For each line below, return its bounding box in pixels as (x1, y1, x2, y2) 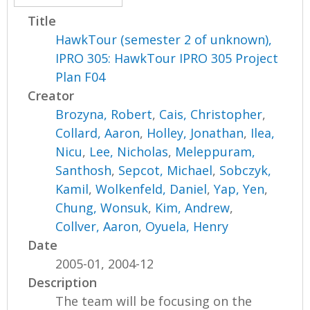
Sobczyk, (219, 161, 272, 179)
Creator (28, 86, 75, 104)
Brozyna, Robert (55, 105, 153, 122)
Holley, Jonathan (147, 124, 244, 141)
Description (28, 273, 98, 291)
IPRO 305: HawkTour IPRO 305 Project (55, 49, 279, 66)
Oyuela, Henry (145, 217, 229, 235)
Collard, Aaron (55, 124, 140, 141)
